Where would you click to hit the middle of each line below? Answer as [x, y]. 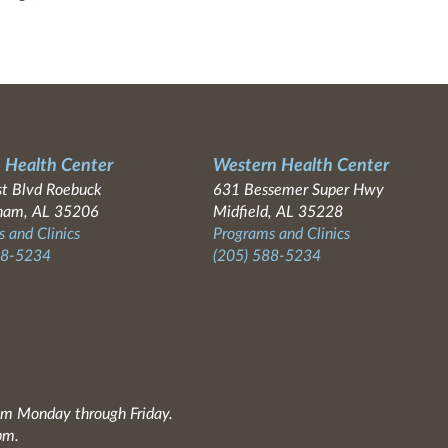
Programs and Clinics [281, 233]
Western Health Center [300, 165]
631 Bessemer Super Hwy [298, 189]
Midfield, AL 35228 [277, 211]
